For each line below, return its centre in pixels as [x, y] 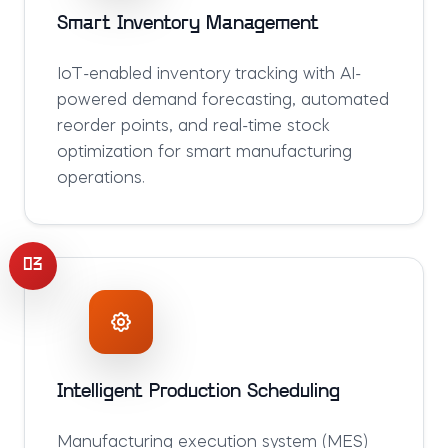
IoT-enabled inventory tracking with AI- [209, 75]
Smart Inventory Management [188, 24]
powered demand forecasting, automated [223, 101]
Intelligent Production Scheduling [198, 392]
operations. [101, 179]
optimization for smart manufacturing [204, 153]
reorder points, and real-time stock [193, 127]
